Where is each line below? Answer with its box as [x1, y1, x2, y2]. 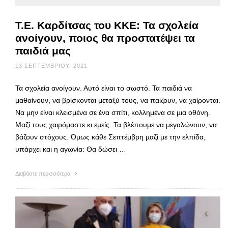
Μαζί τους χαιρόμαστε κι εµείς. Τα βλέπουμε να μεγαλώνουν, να [15, 120, 217, 129]
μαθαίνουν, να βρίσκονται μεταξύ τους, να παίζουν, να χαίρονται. [15, 96, 220, 104]
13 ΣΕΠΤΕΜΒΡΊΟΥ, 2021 [15, 62, 88, 69]
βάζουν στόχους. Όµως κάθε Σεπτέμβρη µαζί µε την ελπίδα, [15, 132, 206, 141]
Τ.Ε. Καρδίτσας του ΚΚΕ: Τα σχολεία [15, 19, 198, 31]
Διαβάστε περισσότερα [15, 170, 72, 177]
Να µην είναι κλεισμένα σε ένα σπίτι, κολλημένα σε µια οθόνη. [15, 108, 210, 117]
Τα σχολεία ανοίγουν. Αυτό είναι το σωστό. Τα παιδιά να [15, 83, 192, 92]
